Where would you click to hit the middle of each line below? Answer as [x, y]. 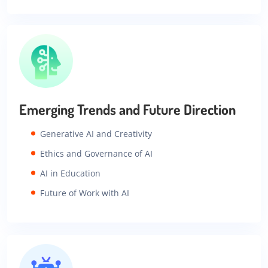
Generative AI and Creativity [96, 133]
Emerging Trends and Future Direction [127, 110]
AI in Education [70, 173]
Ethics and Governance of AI [96, 153]
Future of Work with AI [85, 193]
